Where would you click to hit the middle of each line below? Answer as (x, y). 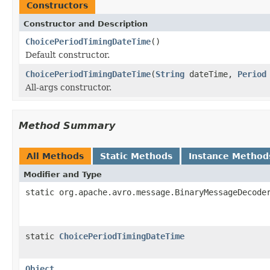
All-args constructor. (68, 87)
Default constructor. (67, 55)
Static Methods (136, 156)
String (170, 74)
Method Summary (67, 125)
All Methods (55, 156)
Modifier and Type (63, 174)
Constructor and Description (86, 24)
